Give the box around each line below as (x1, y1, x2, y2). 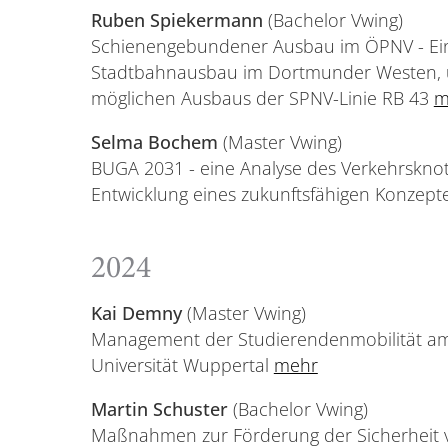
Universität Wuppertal (90, 353, 274, 378)
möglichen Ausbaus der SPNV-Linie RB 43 (90, 86, 434, 111)
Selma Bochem (90, 130, 218, 155)
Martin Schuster (90, 396, 228, 421)
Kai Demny (90, 301, 187, 326)
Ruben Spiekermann (90, 8, 263, 33)
